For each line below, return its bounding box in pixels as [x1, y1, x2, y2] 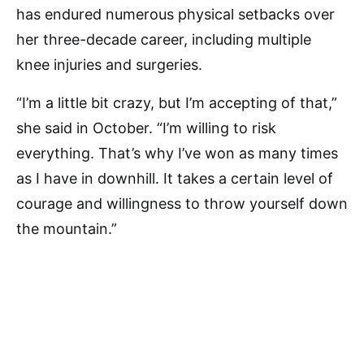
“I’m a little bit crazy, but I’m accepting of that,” [16, 94, 337, 112]
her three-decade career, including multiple [16, 31, 311, 49]
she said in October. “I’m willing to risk [16, 119, 276, 137]
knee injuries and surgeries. [16, 56, 202, 74]
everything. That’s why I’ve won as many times [16, 145, 338, 162]
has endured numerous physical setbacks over [16, 6, 335, 24]
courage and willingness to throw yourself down [16, 195, 348, 213]
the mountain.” [16, 220, 117, 238]
